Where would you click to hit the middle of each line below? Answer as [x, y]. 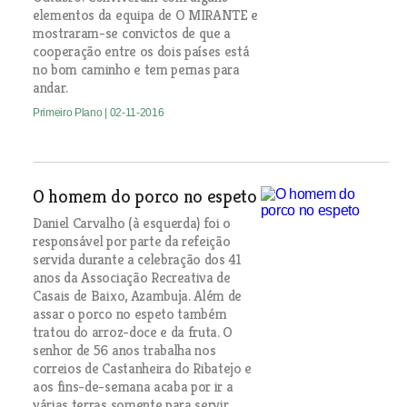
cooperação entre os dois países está [141, 51]
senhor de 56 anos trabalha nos [124, 350]
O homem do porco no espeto [144, 196]
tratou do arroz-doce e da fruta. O [133, 332]
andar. [50, 87]
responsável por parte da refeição [131, 241]
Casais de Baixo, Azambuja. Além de [137, 295]
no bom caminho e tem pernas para [136, 69]
